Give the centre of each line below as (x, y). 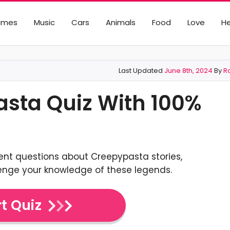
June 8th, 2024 (188, 71)
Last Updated (141, 71)
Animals (120, 22)
